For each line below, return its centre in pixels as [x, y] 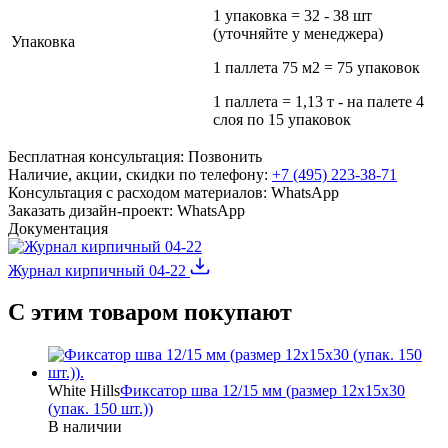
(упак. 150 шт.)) [100, 409]
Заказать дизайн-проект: [90, 210]
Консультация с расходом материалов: [137, 192]
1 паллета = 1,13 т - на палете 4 [318, 101]
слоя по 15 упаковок [282, 119]
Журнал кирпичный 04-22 [99, 270]
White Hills [84, 391]
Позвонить [225, 156]
